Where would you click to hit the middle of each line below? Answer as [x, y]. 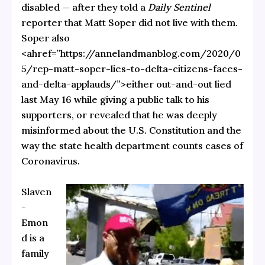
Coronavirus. [50, 161]
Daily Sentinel [179, 7]
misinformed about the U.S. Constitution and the [131, 130]
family [35, 253]
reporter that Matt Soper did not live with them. [129, 23]
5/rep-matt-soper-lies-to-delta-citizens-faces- [132, 69]
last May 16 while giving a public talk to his [115, 100]
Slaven [36, 191]
